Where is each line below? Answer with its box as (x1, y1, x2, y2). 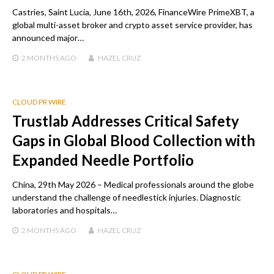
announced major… (12, 32, 84, 43)
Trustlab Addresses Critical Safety (12, 111, 239, 130)
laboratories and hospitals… (12, 204, 117, 215)
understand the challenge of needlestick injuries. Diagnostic (12, 191, 241, 202)
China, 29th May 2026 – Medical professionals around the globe (12, 179, 254, 190)
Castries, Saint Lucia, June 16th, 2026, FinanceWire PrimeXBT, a (12, 6, 254, 17)
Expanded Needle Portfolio (12, 150, 194, 169)
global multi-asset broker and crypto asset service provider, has (12, 19, 253, 30)
